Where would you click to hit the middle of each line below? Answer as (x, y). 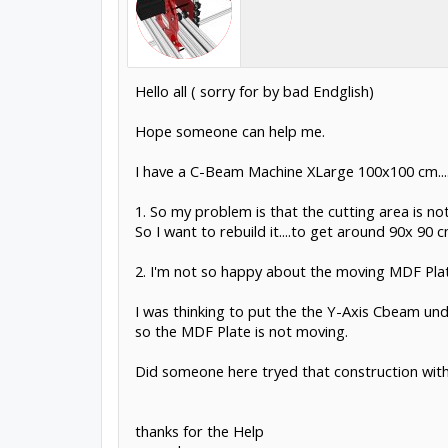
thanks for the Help (199, 431)
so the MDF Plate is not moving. (241, 331)
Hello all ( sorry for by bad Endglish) (254, 91)
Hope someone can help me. (229, 131)
